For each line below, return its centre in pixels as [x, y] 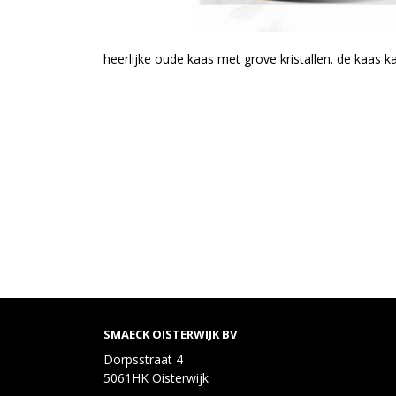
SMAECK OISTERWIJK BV [170, 334]
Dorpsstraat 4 [143, 359]
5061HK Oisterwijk [156, 378]
